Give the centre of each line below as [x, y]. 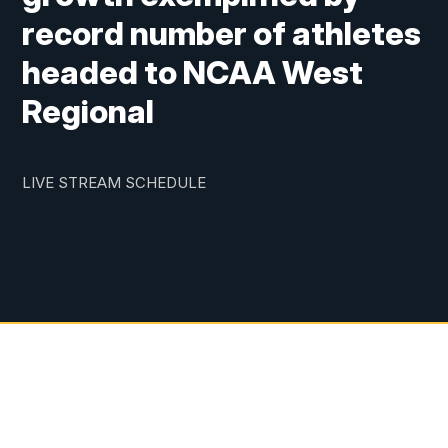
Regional [88, 112]
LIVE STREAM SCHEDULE [114, 183]
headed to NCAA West [193, 73]
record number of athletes [222, 34]
